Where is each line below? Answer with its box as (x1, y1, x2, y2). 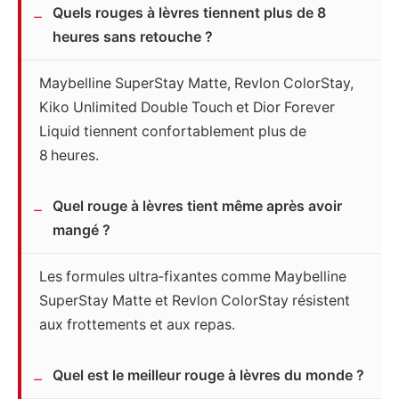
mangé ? (53, 222, 110, 240)
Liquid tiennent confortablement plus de (39, 123, 306, 141)
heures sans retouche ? (53, 28, 213, 46)
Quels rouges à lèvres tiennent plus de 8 (53, 4, 326, 22)
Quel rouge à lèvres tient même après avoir (53, 198, 342, 216)
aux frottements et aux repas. (39, 316, 235, 334)
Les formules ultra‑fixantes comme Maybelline (39, 268, 346, 286)
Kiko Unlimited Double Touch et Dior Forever (39, 99, 335, 117)
